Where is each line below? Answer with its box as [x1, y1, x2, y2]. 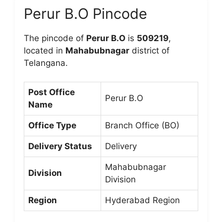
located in [24, 45, 65, 55]
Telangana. [24, 57, 68, 68]
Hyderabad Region [105, 195, 180, 205]
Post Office [28, 87, 75, 97]
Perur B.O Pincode [24, 4, 147, 22]
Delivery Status [28, 141, 92, 151]
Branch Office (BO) [105, 120, 179, 130]
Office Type [28, 120, 76, 130]
